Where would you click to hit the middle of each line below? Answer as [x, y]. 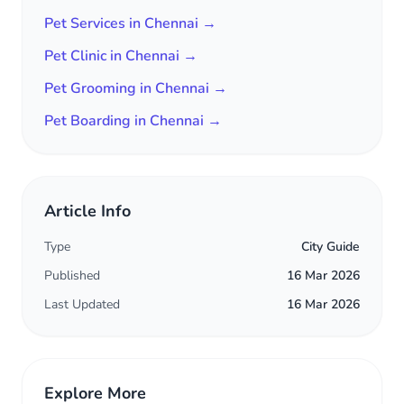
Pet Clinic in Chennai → [121, 56]
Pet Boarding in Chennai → [133, 121]
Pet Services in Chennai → [130, 23]
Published [72, 275]
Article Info [87, 211]
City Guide [331, 247]
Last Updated [82, 304]
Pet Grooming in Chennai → [136, 88]
